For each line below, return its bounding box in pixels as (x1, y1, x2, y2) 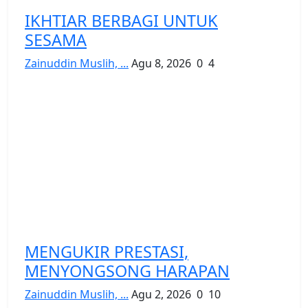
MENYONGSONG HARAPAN (25, 259, 230, 282)
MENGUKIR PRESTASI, (25, 240, 188, 263)
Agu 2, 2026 (131, 286, 191, 302)
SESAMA (25, 28, 87, 51)
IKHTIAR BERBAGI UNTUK (25, 9, 218, 32)
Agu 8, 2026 (131, 55, 191, 71)
